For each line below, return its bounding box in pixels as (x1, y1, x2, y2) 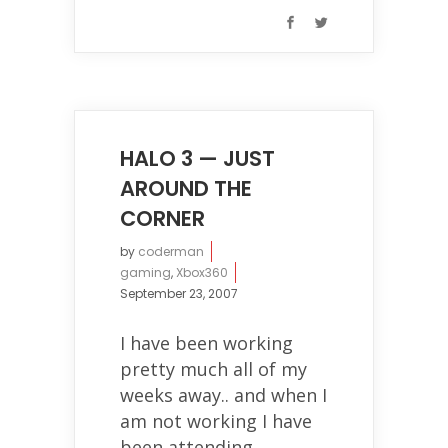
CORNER (120, 204, 205, 233)
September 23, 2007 (120, 285, 238, 302)
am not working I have (120, 409, 312, 433)
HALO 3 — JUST (120, 144, 275, 173)
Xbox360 (176, 264, 228, 281)
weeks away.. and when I (120, 383, 327, 407)
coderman (138, 243, 204, 260)
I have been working (120, 331, 293, 355)
